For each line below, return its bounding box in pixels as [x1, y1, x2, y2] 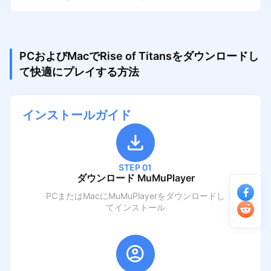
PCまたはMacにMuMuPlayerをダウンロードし [46, 190, 225, 201]
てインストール [106, 201, 165, 212]
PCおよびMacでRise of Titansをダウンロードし [19, 49, 259, 62]
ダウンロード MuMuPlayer [76, 172, 195, 184]
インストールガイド [22, 107, 131, 122]
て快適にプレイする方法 [19, 65, 139, 78]
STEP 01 [119, 162, 152, 172]
